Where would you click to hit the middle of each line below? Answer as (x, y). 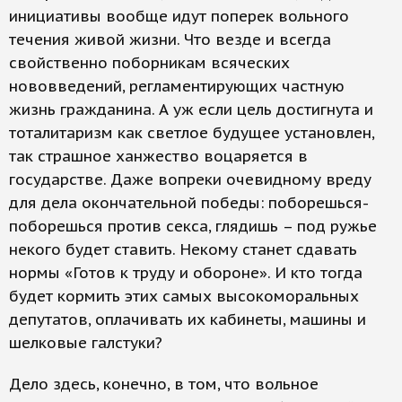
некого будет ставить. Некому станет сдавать (183, 249)
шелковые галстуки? (86, 343)
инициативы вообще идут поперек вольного (179, 16)
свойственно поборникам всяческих (149, 63)
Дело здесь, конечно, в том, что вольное (164, 384)
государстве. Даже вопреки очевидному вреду (190, 179)
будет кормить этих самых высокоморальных (184, 296)
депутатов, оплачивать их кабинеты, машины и (188, 319)
